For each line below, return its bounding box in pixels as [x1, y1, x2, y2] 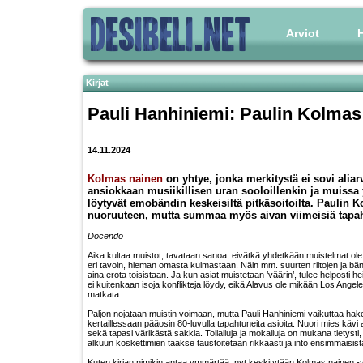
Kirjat [86, 78, 109, 88]
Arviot [286, 27, 319, 40]
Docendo [88, 231, 123, 241]
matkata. [88, 289, 122, 300]
